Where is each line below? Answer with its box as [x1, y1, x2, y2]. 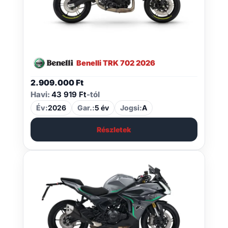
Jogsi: [120, 103, 142, 112]
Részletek [97, 125, 131, 134]
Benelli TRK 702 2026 [76, 58, 155, 68]
